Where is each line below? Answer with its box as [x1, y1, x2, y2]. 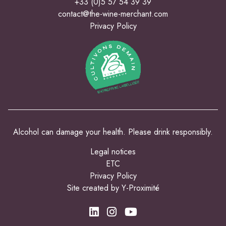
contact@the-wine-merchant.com [58, 8, 168, 20]
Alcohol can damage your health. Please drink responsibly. [13, 126, 213, 138]
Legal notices [90, 146, 136, 158]
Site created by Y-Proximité [67, 182, 159, 194]
